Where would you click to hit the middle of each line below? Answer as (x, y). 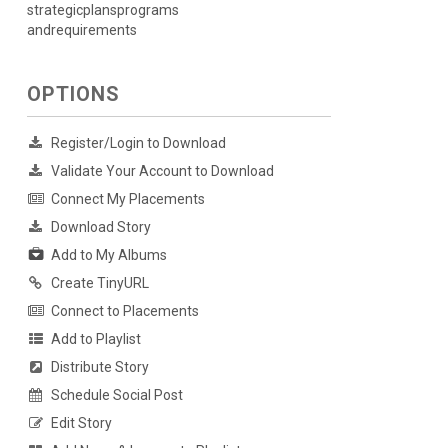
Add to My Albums (108, 255)
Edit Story (81, 423)
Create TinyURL (99, 283)
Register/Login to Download (138, 143)
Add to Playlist (95, 339)
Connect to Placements (124, 311)
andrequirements (81, 30)
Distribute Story (99, 367)
